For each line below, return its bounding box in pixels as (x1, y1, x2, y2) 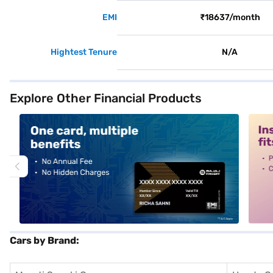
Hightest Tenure (51, 47, 117, 57)
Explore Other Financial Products (10, 91, 202, 105)
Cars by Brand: (10, 235, 79, 246)
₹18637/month (199, 12, 260, 23)
